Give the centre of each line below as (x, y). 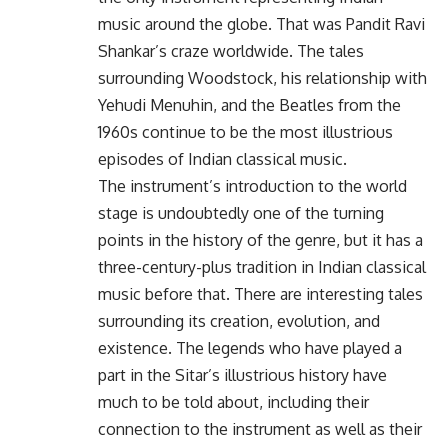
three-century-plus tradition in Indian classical (262, 266)
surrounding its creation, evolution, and (239, 320)
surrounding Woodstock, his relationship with (262, 77)
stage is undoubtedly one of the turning (241, 212)
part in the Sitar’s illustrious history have (242, 374)
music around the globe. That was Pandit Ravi (261, 23)
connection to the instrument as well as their (260, 428)
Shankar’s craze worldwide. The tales (231, 50)
